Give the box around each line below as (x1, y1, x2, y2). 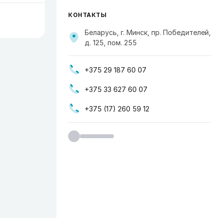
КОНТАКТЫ (68, 11, 107, 18)
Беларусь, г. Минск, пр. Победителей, (85, 28, 211, 36)
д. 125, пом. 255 (85, 38, 137, 47)
